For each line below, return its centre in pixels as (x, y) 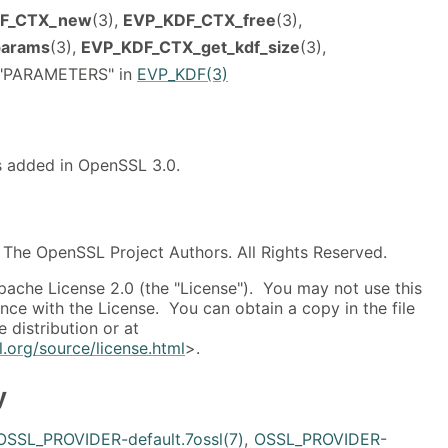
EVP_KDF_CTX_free (199, 19)
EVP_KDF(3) (182, 73)
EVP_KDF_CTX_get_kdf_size (190, 46)
